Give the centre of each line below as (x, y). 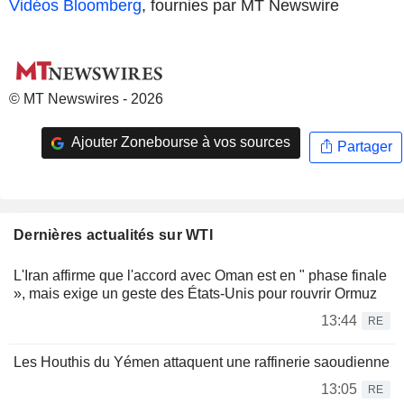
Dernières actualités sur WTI (113, 234)
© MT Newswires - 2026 (86, 98)
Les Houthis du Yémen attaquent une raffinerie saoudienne (202, 362)
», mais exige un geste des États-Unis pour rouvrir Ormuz (195, 293)
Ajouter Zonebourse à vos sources (179, 142)
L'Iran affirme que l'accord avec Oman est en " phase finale (200, 275)
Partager (363, 147)
